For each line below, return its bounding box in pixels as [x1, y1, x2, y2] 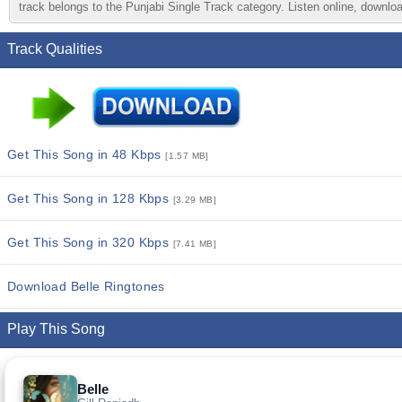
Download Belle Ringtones [7, 279, 165, 293]
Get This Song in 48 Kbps [7, 147, 166, 162]
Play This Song [7, 321, 105, 336]
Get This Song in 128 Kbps [7, 191, 173, 205]
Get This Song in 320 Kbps [7, 235, 173, 249]
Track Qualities [7, 41, 102, 57]
